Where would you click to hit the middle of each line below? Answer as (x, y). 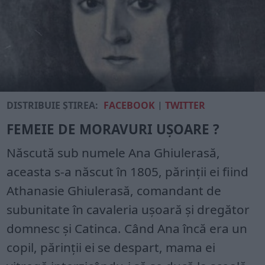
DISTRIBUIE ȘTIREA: (53, 105)
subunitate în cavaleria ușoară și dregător (128, 209)
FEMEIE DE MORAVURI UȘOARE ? (113, 129)
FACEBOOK (130, 105)
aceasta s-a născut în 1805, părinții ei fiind (128, 171)
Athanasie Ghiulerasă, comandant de (114, 190)
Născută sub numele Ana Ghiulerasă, (114, 152)
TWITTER (185, 105)
